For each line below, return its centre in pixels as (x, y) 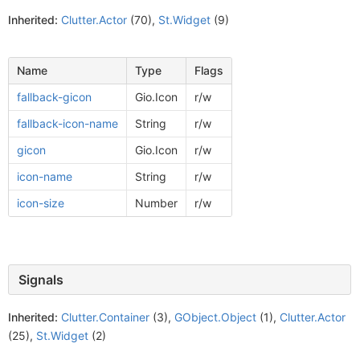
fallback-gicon (54, 97)
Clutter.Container (105, 317)
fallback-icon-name (67, 123)
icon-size (40, 203)
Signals (41, 280)
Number (156, 203)
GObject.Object (215, 317)
